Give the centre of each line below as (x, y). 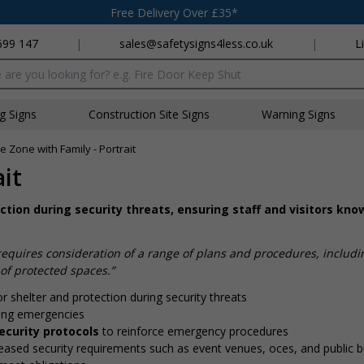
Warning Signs (299, 114)
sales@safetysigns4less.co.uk (197, 43)
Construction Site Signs (149, 114)
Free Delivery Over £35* (174, 12)
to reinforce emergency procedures (195, 331)
